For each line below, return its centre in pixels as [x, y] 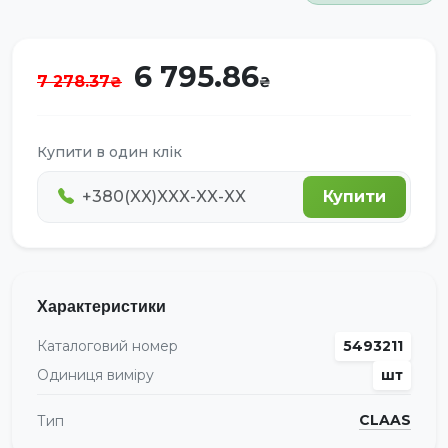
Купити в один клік [109, 151]
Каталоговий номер [107, 345]
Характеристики [101, 305]
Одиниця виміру [95, 374]
